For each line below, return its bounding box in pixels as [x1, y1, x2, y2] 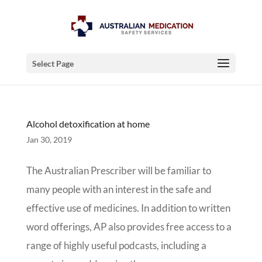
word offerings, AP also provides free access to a [26, 220, 232, 233]
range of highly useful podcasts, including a [26, 239, 206, 251]
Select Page [32, 58, 74, 68]
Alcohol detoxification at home [26, 118, 150, 129]
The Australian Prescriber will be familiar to [26, 164, 211, 177]
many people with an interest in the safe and [26, 183, 212, 195]
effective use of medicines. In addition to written [26, 202, 230, 214]
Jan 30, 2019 [26, 135, 72, 144]
